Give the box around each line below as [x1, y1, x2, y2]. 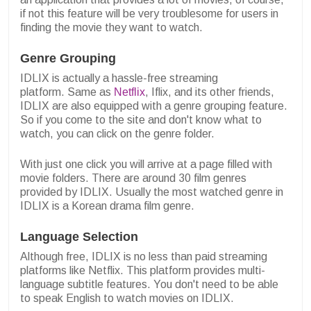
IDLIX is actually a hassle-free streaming [20, 72, 218, 85]
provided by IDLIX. [20, 186, 115, 199]
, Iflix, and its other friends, [145, 86, 274, 99]
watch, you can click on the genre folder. [20, 128, 217, 140]
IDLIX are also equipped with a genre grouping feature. [20, 100, 287, 112]
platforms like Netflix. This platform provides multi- [20, 264, 265, 277]
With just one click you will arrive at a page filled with [20, 158, 272, 171]
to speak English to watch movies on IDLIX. [20, 292, 237, 305]
